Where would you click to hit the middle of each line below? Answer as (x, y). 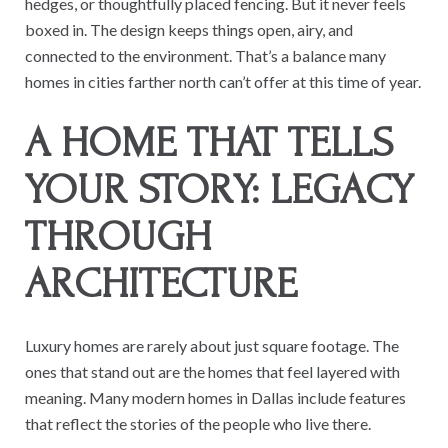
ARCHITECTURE (161, 283)
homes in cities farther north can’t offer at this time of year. (223, 81)
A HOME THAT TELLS (209, 142)
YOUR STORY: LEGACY (219, 189)
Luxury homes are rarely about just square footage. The (212, 345)
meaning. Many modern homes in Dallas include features (215, 397)
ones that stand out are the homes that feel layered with (212, 371)
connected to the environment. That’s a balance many (205, 55)
